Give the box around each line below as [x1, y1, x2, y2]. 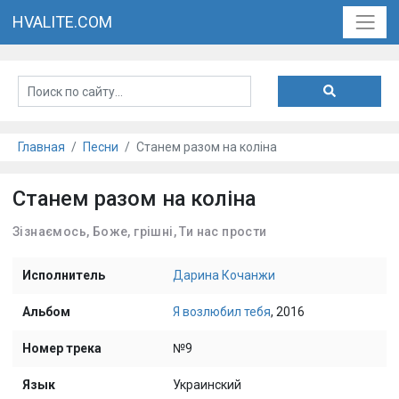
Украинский [172, 378, 241, 392]
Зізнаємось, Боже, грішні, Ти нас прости [12, 224, 267, 239]
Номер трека [21, 341, 102, 355]
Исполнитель [21, 268, 105, 282]
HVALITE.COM [12, 12, 112, 32]
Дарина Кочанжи [172, 268, 275, 282]
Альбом [21, 305, 70, 319]
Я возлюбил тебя [172, 305, 271, 319]
